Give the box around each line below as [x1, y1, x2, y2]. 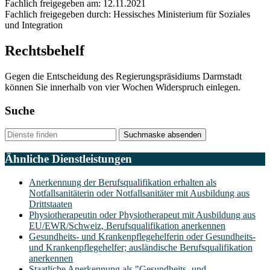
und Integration [5, 20, 63, 31]
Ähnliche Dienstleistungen [5, 152, 132, 166]
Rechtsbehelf [5, 43, 84, 58]
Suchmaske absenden [124, 130, 201, 140]
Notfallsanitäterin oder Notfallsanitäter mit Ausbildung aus [29, 187, 250, 198]
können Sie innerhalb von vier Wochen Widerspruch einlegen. [5, 81, 240, 92]
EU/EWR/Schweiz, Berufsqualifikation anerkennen [29, 220, 225, 231]
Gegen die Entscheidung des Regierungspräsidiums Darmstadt [5, 71, 242, 81]
